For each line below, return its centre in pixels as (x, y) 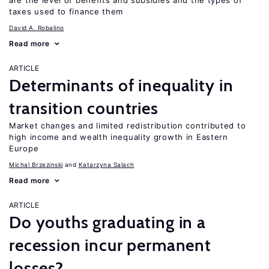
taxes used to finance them (66, 11)
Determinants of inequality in (121, 85)
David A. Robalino (37, 28)
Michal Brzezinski (36, 165)
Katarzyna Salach (106, 165)
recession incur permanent (110, 245)
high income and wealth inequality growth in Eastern (119, 137)
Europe (24, 148)
